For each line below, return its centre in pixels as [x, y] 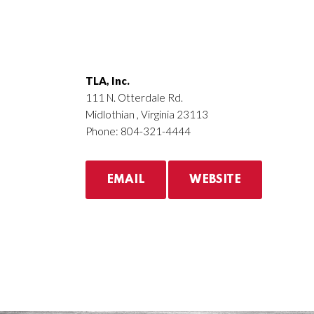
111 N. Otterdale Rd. [134, 97]
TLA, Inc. [108, 81]
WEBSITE [215, 180]
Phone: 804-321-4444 [138, 131]
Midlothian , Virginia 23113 [147, 114]
